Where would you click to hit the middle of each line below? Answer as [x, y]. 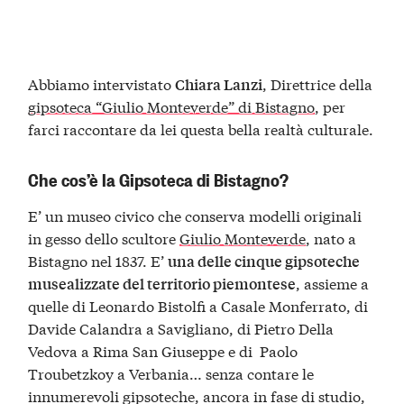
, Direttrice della [318, 83]
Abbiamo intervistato [102, 83]
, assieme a [335, 283]
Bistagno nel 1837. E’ [98, 261]
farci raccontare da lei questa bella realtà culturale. [201, 129]
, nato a [331, 238]
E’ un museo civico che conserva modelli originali [195, 216]
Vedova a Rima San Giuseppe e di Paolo [163, 351]
